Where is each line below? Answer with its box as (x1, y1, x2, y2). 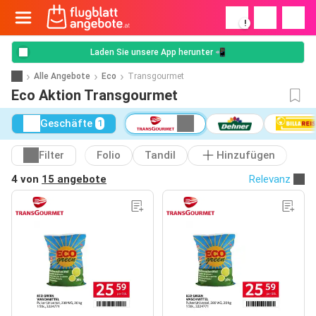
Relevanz (249, 172, 291, 186)
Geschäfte (40, 117, 92, 130)
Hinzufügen (217, 149, 275, 162)
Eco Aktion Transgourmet (11, 87, 178, 104)
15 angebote (42, 172, 107, 186)
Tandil (145, 149, 176, 162)
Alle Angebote (34, 71, 90, 81)
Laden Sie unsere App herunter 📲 (90, 47, 226, 57)
